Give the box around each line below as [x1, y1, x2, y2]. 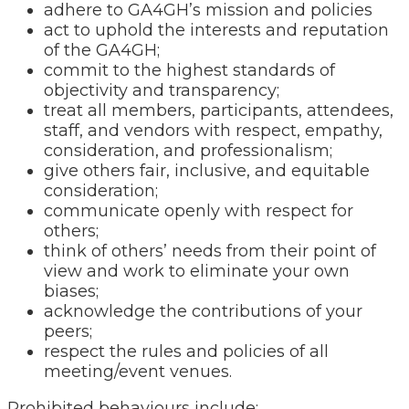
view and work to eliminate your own [44, 261, 350, 281]
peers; [44, 321, 92, 341]
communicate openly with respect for [44, 201, 353, 221]
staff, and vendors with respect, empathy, [44, 121, 383, 141]
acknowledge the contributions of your [44, 301, 362, 321]
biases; [44, 281, 99, 301]
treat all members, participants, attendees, [44, 100, 393, 121]
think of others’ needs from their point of [44, 241, 376, 261]
